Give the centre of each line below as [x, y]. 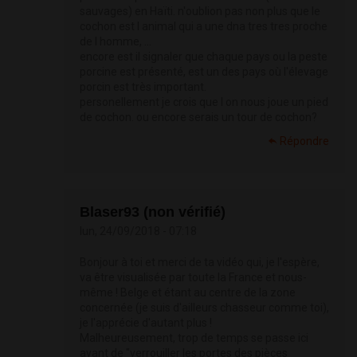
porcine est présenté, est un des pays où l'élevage [204, 72]
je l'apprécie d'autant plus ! [146, 323]
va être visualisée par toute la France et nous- [193, 278]
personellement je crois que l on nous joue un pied [204, 102]
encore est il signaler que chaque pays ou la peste [204, 57]
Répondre [304, 141]
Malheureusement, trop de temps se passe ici [194, 338]
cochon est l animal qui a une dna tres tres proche [204, 27]
